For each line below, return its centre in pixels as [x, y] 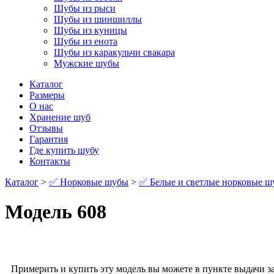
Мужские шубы [87, 63]
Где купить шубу [64, 150]
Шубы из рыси [85, 8]
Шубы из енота [86, 41]
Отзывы [46, 128]
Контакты [50, 161]
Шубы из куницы [91, 30]
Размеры [47, 95]
